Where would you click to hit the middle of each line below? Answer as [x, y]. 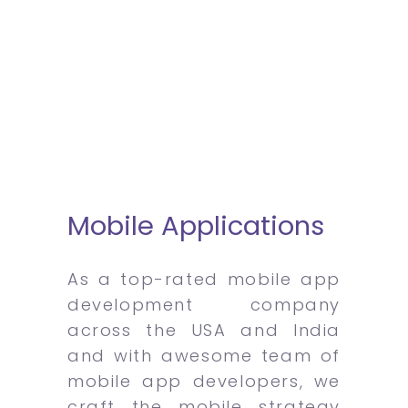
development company [204, 304]
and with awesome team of [204, 355]
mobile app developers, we [204, 381]
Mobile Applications [196, 225]
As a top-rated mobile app [204, 279]
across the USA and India [204, 330]
